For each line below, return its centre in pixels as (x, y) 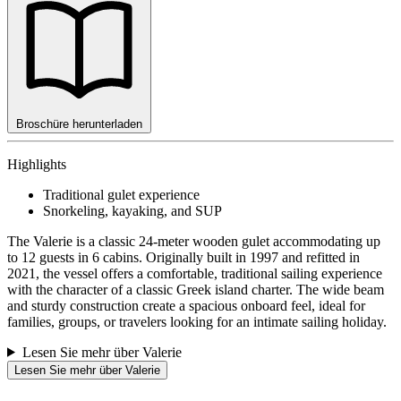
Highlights (37, 164)
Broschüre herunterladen (79, 124)
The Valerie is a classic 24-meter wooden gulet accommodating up (194, 241)
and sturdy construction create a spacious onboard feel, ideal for (186, 305)
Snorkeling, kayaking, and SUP (132, 210)
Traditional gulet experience (121, 194)
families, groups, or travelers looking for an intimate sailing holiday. (197, 321)
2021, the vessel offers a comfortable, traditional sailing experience (195, 273)
